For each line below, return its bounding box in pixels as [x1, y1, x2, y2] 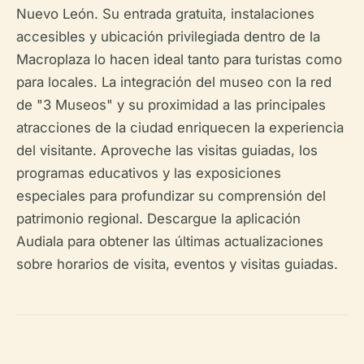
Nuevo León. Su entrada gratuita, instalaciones [16, 6, 314, 23]
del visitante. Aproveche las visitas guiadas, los [16, 142, 318, 159]
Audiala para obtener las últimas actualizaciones [16, 233, 323, 250]
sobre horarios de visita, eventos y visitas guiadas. [16, 256, 338, 273]
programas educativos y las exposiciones [16, 165, 281, 182]
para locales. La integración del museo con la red [16, 74, 331, 91]
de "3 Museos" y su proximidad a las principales [16, 97, 326, 114]
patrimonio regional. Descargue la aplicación [16, 210, 301, 227]
